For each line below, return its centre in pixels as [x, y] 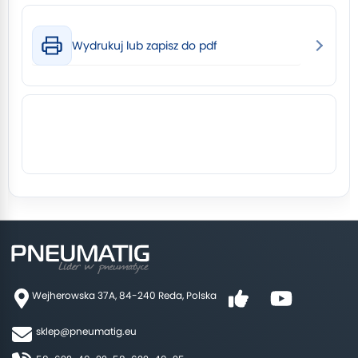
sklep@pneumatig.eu [86, 331]
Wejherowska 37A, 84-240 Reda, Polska [124, 295]
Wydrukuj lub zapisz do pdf [145, 45]
